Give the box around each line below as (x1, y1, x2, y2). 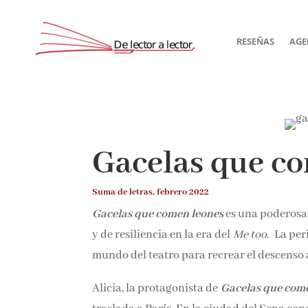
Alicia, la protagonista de (92, 280, 221, 296)
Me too (233, 227, 267, 242)
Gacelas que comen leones (92, 206, 226, 221)
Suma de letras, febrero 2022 (92, 186, 210, 198)
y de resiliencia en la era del (92, 227, 234, 242)
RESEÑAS (236, 34, 274, 47)
